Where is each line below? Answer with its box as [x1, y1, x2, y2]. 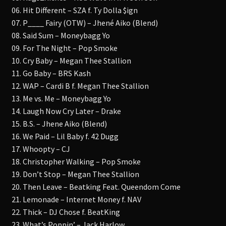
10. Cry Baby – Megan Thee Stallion [11, 55, 131, 66]
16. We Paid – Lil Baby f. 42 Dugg [11, 131, 119, 141]
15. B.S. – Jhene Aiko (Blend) [11, 118, 107, 129]
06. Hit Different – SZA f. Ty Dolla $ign [11, 5, 138, 15]
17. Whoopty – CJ [11, 143, 70, 154]
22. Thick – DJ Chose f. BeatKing [11, 206, 120, 217]
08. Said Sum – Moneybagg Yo [11, 30, 110, 40]
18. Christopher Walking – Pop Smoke [11, 156, 141, 166]
